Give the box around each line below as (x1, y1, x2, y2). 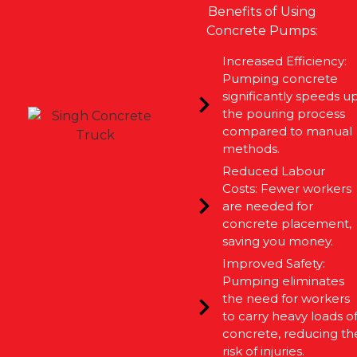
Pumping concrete (222, 70, 338, 86)
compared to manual (222, 123, 352, 139)
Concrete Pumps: (206, 23, 318, 39)
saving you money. (222, 233, 333, 249)
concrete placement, (222, 215, 351, 231)
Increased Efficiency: (222, 53, 347, 69)
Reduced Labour (222, 163, 325, 178)
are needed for (222, 198, 313, 214)
